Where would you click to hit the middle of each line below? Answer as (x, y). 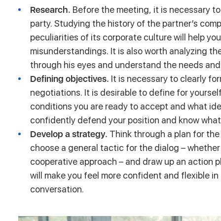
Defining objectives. (71, 78)
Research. (51, 9)
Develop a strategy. (70, 134)
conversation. (57, 189)
